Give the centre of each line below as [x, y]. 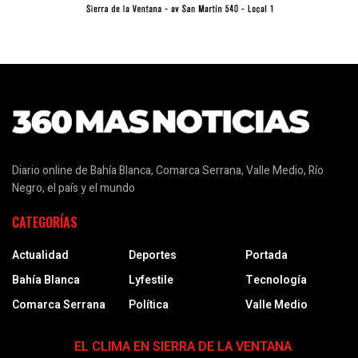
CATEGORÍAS [45, 223]
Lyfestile [151, 280]
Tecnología [276, 280]
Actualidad [40, 256]
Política [149, 305]
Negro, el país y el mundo [74, 189]
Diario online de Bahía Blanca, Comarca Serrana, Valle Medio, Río [168, 171]
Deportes [153, 256]
